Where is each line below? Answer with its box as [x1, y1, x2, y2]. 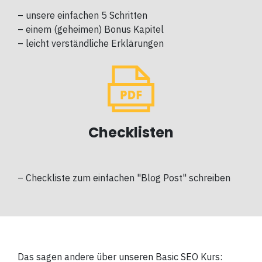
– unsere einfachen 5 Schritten [18, 9, 147, 22]
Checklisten [88, 123, 174, 143]
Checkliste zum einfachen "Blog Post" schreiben [26, 172, 230, 184]
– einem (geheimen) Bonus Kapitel [18, 23, 164, 36]
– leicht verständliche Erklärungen [18, 37, 164, 50]
